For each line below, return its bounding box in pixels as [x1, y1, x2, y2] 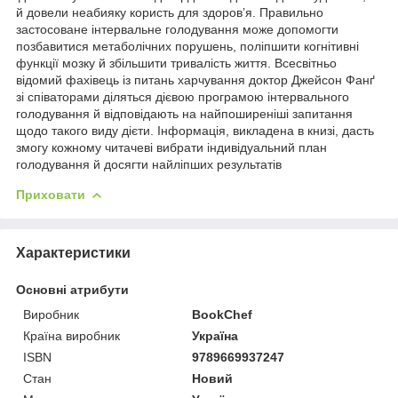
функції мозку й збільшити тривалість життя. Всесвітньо [16, 55, 337, 70]
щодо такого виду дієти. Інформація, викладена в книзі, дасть [16, 123, 374, 138]
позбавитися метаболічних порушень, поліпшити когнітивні [16, 38, 359, 53]
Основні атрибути [16, 282, 129, 297]
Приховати [16, 187, 85, 202]
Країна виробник [23, 328, 120, 343]
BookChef [192, 306, 253, 322]
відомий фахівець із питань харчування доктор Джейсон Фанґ [16, 72, 375, 87]
